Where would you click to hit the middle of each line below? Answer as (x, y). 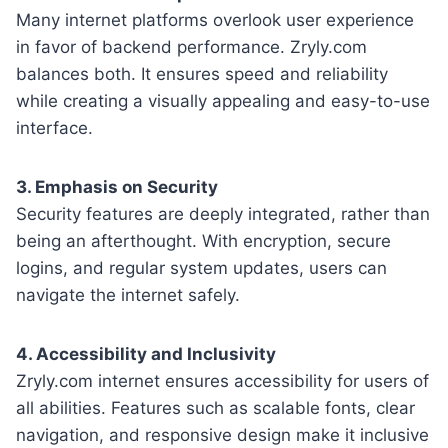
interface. (54, 127)
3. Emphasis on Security (117, 186)
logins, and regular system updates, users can (201, 267)
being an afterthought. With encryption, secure (203, 240)
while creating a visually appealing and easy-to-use (223, 100)
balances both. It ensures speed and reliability (202, 73)
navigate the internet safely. (128, 294)
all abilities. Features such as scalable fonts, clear (215, 407)
